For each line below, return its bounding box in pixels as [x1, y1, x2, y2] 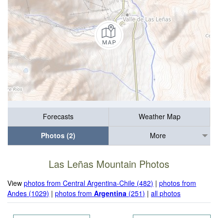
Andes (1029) [7, 188, 50, 198]
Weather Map [138, 111, 181, 122]
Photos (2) [41, 130, 75, 141]
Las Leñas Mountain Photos [49, 157, 169, 171]
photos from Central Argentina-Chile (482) [24, 178, 154, 188]
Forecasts [43, 111, 73, 122]
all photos [151, 188, 181, 198]
